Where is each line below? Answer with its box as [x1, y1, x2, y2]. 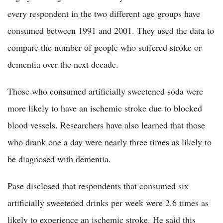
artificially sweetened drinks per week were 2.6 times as [7, 196, 209, 209]
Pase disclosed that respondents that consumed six [7, 179, 189, 192]
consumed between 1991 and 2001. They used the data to [7, 24, 214, 36]
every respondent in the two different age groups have [7, 7, 200, 19]
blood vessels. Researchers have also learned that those [7, 118, 205, 131]
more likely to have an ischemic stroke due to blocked [7, 102, 202, 114]
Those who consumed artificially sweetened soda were [7, 85, 203, 97]
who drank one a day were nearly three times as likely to [7, 135, 212, 148]
